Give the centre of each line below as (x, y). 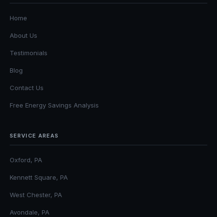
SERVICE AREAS (34, 135)
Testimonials (29, 53)
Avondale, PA (30, 212)
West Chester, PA (36, 194)
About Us (23, 35)
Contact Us (27, 87)
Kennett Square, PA (39, 177)
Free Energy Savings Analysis (54, 105)
